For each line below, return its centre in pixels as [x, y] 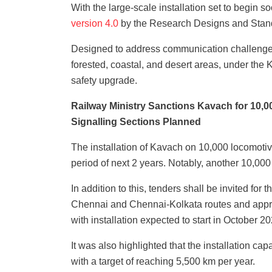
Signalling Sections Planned [136, 121]
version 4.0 [95, 23]
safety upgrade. [104, 80]
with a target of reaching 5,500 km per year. [164, 261]
